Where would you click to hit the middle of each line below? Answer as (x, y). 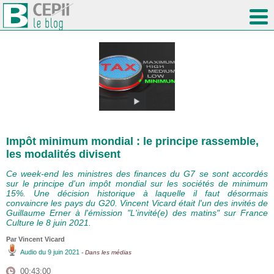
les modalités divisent (63, 154)
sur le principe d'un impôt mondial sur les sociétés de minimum (137, 184)
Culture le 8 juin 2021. (49, 223)
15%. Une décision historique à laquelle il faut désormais (137, 194)
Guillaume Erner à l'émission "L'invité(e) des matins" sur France (137, 213)
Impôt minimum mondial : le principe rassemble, (132, 142)
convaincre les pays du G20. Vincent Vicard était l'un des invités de (137, 203)
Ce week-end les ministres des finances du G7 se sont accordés (137, 174)
